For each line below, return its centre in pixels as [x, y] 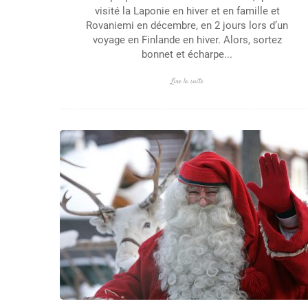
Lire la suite [187, 81]
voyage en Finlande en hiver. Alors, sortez [187, 40]
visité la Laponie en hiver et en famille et [187, 11]
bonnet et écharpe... [187, 54]
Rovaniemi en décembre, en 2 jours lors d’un [187, 25]
